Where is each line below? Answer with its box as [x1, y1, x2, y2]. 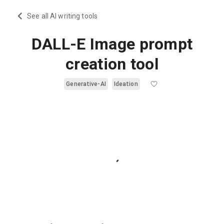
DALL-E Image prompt [31, 34, 193, 53]
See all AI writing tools [27, 11, 98, 20]
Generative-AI [66, 80, 106, 87]
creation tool [65, 54, 158, 73]
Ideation [113, 80, 138, 87]
